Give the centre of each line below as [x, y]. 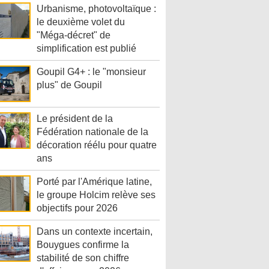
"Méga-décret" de [74, 35]
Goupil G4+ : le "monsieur [91, 72]
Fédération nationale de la [92, 132]
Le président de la [75, 119]
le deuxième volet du [81, 22]
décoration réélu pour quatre [97, 145]
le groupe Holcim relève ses [96, 195]
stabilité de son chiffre [83, 258]
